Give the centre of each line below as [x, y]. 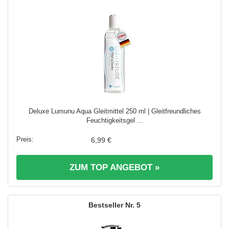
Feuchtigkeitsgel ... [114, 120]
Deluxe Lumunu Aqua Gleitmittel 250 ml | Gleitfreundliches [114, 111]
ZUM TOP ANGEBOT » [114, 167]
